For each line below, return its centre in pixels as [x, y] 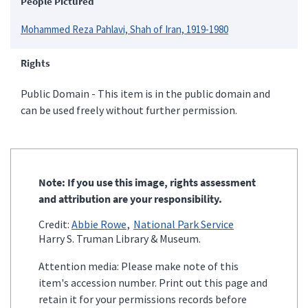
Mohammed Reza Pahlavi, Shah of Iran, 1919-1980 [124, 29]
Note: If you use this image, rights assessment [147, 182]
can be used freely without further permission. [129, 110]
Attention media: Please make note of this [139, 266]
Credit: [55, 224]
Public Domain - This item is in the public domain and [145, 93]
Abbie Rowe [99, 224]
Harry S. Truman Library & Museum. [120, 238]
